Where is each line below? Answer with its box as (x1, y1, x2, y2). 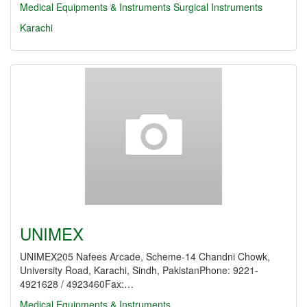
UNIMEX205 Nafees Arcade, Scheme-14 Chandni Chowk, (20, 249, 270, 263)
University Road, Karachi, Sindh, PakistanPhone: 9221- (20, 263, 258, 277)
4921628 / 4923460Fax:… (20, 277, 134, 291)
